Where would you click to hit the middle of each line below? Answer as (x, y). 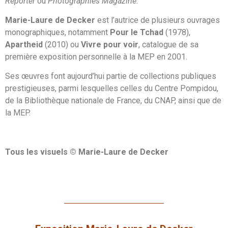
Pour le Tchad (137, 33)
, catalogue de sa (168, 45)
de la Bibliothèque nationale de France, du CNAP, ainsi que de (113, 101)
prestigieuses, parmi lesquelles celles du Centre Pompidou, (112, 89)
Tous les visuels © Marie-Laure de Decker (87, 152)
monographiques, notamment (58, 33)
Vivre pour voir (110, 45)
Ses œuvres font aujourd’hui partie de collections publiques (111, 76)
